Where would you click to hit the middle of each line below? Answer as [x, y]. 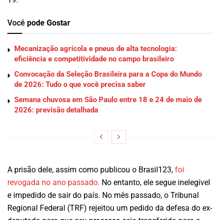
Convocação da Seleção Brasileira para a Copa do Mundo [108, 74]
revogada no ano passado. [54, 183]
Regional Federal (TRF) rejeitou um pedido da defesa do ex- [110, 208]
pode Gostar [49, 23]
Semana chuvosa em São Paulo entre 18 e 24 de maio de [108, 100]
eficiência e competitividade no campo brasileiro [94, 59]
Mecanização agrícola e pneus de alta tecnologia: [96, 49]
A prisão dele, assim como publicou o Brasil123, [91, 170]
